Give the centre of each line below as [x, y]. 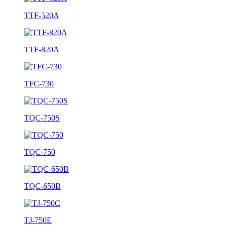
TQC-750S [42, 118]
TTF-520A [42, 15]
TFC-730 [39, 84]
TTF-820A [42, 49]
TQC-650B [42, 186]
